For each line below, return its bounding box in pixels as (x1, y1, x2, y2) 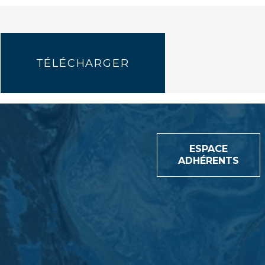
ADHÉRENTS (178, 154, 239, 166)
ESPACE (189, 143, 228, 154)
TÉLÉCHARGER (35, 56, 130, 70)
